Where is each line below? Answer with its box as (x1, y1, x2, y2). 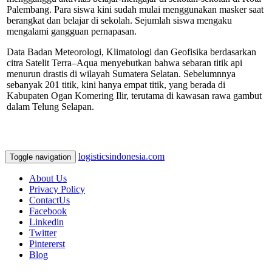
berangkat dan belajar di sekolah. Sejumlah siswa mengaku (7, 15, 232, 25)
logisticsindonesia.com (78, 151, 165, 161)
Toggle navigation (10, 152, 71, 161)
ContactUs (29, 194, 70, 205)
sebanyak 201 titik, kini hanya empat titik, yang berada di (7, 79, 225, 90)
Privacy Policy (29, 183, 85, 194)
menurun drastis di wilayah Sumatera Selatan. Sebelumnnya (7, 68, 236, 79)
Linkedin (29, 216, 64, 227)
